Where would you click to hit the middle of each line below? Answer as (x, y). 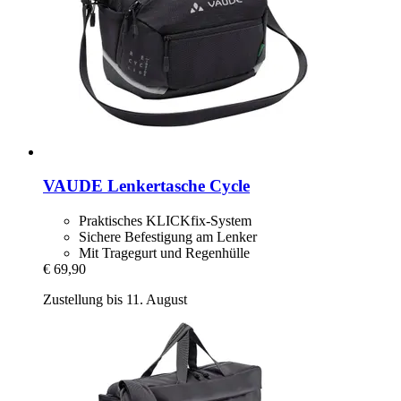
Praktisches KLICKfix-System (165, 220)
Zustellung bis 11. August (115, 299)
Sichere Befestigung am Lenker (168, 236)
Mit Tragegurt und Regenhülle (164, 252)
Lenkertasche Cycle (176, 186)
